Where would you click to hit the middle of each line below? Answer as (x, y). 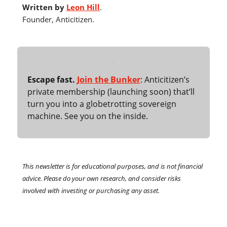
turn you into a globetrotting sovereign (102, 104)
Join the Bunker (109, 80)
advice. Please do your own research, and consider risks (102, 179)
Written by (43, 7)
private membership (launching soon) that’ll (111, 92)
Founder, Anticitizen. (58, 20)
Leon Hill (83, 7)
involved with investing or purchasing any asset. (91, 191)
